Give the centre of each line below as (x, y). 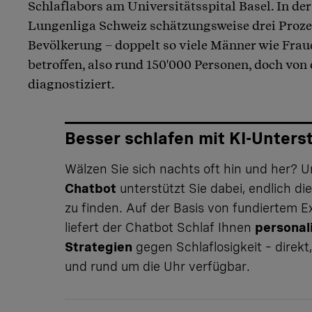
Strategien (98, 247)
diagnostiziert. (71, 84)
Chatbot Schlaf (170, 227)
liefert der (95, 227)
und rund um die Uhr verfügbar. (157, 266)
